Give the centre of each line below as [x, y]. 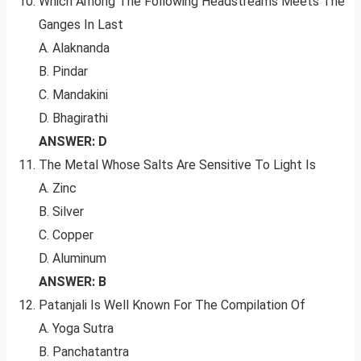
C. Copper [66, 235]
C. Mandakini [73, 95]
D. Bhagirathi [73, 118]
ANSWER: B [73, 282]
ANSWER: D [73, 142]
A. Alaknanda [74, 48]
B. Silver [61, 212]
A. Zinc [58, 189]
